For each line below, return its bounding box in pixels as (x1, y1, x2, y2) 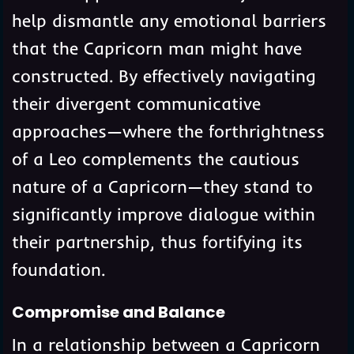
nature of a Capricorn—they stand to (11, 175, 313, 198)
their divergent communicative (11, 92, 261, 115)
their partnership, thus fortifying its (11, 230, 303, 253)
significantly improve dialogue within (11, 202, 315, 225)
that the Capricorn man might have (11, 36, 302, 59)
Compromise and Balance (11, 300, 225, 323)
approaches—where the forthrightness (11, 119, 325, 142)
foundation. (11, 258, 105, 281)
